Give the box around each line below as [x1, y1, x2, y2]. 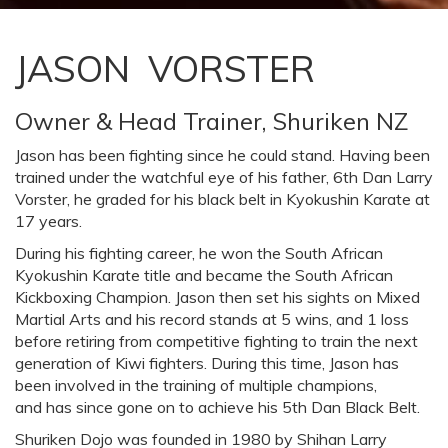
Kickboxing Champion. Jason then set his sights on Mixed [15, 287, 420, 308]
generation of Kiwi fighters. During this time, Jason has [15, 353, 399, 374]
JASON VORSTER [15, 46, 315, 92]
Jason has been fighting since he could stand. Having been [15, 145, 430, 166]
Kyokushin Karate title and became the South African [15, 265, 393, 286]
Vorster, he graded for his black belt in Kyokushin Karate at [15, 189, 430, 210]
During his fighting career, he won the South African [15, 243, 383, 264]
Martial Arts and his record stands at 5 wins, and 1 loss [15, 309, 409, 330]
